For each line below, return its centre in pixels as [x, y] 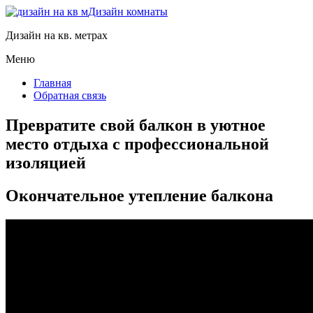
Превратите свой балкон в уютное [136, 125]
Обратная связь [70, 95]
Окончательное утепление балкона [139, 195]
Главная [52, 83]
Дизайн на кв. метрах [57, 35]
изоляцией [46, 162]
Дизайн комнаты [128, 12]
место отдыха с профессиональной [137, 144]
